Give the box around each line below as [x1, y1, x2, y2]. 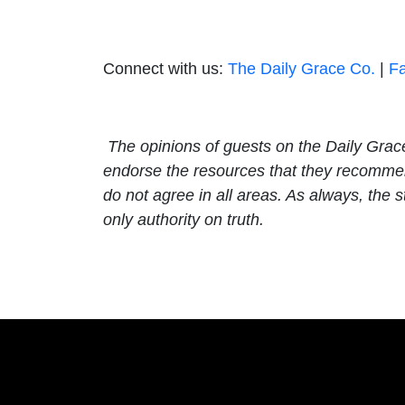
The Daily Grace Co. [228, 59, 375, 78]
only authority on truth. [103, 210, 264, 229]
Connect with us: [103, 59, 228, 78]
